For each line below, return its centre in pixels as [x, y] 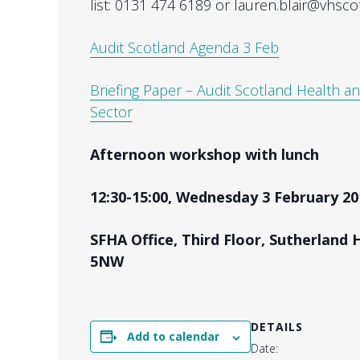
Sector [111, 112]
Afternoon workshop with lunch [205, 155]
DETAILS [277, 327]
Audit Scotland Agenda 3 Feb [184, 48]
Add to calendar [173, 337]
